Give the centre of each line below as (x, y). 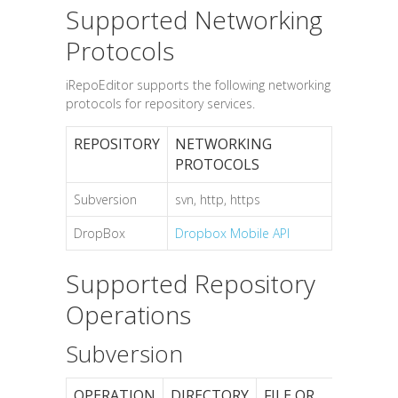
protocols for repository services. (160, 103)
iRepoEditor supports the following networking (198, 85)
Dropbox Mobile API (232, 233)
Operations (128, 314)
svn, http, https (218, 199)
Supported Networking (194, 20)
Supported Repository (191, 283)
